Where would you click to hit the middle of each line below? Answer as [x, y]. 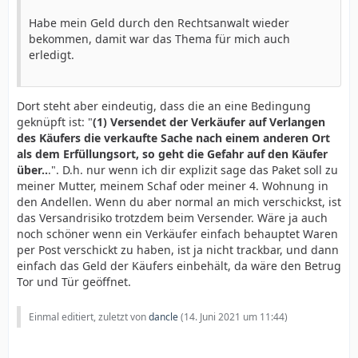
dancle [163, 317]
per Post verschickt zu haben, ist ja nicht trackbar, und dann [178, 250]
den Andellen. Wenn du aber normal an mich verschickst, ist [179, 202]
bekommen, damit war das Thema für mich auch [159, 39]
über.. [32, 170]
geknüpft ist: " [55, 122]
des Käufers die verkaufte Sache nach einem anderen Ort [173, 138]
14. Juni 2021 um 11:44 [234, 317]
